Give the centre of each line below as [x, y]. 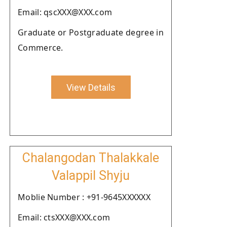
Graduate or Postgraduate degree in [91, 32]
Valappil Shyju [91, 176]
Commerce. [41, 48]
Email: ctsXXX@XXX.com [64, 217]
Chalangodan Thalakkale [91, 158]
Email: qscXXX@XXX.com [65, 12]
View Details [91, 87]
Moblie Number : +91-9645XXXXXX [84, 197]
